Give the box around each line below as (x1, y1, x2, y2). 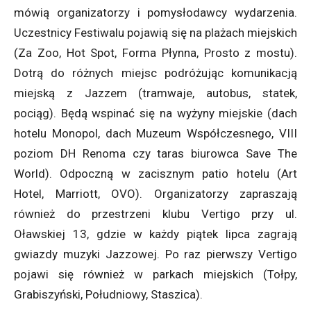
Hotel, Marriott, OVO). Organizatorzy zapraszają (14, 187, 297, 201)
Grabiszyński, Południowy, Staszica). (14, 287, 203, 302)
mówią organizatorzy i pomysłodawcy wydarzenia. (14, 6, 297, 20)
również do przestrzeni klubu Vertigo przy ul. (14, 207, 297, 221)
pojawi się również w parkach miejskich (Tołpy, (14, 267, 297, 282)
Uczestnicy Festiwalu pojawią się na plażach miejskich (14, 26, 297, 40)
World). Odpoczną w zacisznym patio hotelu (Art (14, 167, 297, 181)
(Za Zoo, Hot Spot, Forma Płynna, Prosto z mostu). (14, 46, 297, 60)
